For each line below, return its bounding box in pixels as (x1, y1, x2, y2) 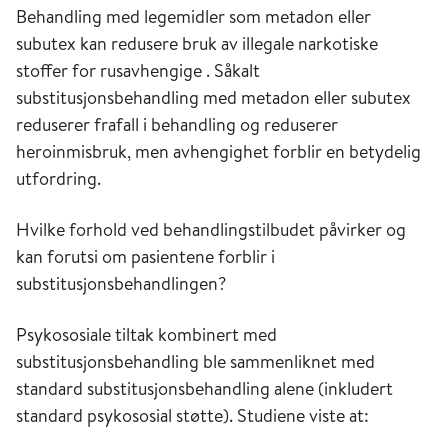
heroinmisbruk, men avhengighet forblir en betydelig (16, 139, 421, 164)
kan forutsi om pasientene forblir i (16, 244, 275, 269)
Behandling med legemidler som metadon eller (16, 4, 371, 29)
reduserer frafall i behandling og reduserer (16, 112, 338, 137)
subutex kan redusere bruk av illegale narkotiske (16, 31, 378, 56)
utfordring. (16, 166, 101, 191)
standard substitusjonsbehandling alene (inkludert (16, 376, 393, 401)
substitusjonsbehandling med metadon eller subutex (16, 85, 411, 110)
